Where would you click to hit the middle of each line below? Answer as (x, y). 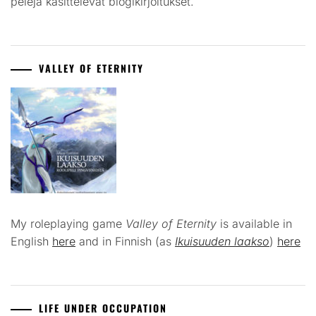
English (31, 242)
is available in (254, 224)
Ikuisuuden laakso (222, 242)
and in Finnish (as (125, 242)
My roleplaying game (68, 224)
